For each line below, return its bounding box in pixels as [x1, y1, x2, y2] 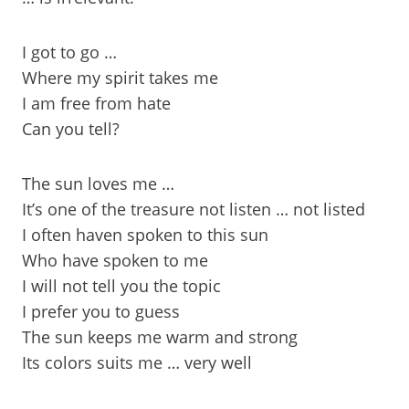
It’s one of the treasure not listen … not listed [22, 198, 365, 220]
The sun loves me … [22, 173, 174, 194]
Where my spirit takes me [22, 67, 218, 89]
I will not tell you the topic [22, 275, 221, 297]
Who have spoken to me [22, 249, 208, 271]
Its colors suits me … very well [22, 351, 252, 373]
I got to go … [22, 41, 117, 63]
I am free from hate [22, 92, 171, 114]
